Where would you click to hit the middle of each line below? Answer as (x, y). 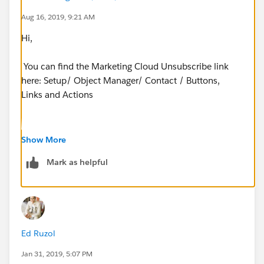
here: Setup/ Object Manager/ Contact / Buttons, (121, 80)
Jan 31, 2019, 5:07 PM (57, 253)
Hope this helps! (54, 151)
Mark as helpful (77, 162)
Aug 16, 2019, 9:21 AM (58, 16)
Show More (44, 139)
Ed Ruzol (38, 233)
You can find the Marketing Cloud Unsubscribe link (125, 66)
